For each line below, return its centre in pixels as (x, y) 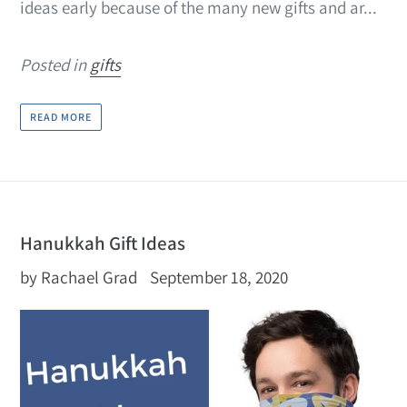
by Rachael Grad (79, 278)
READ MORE (61, 117)
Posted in (55, 65)
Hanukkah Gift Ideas (103, 243)
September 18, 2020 (219, 278)
